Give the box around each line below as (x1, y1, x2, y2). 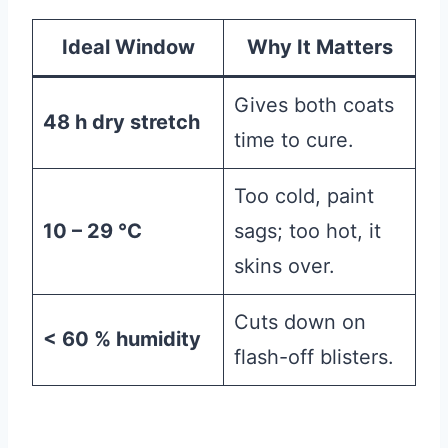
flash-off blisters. (234, 344, 394, 369)
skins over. (234, 253, 335, 278)
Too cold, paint (234, 183, 374, 208)
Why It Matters (246, 34, 393, 59)
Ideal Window (61, 34, 195, 59)
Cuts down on (234, 309, 366, 334)
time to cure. (234, 127, 354, 152)
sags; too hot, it (234, 218, 381, 243)
